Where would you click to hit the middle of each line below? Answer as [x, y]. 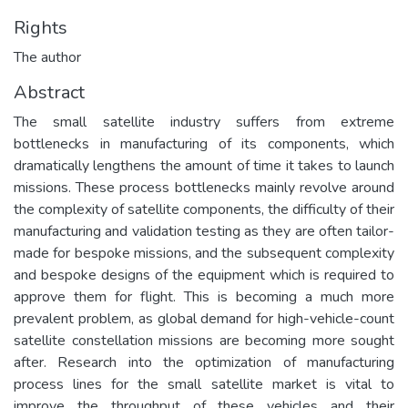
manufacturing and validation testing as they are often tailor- [204, 231]
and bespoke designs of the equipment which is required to [204, 275]
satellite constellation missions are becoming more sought [204, 340]
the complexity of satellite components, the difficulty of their [204, 209]
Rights [41, 27]
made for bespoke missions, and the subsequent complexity [204, 253]
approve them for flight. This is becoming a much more [204, 296]
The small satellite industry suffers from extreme [204, 122]
